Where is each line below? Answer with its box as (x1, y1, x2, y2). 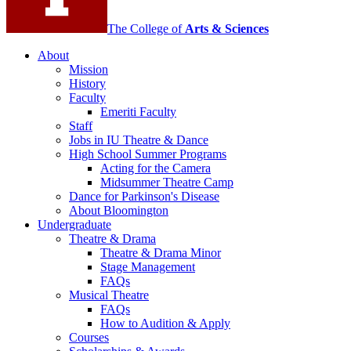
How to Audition (100, 317, 187, 331)
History (69, 77, 106, 91)
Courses (69, 331, 109, 345)
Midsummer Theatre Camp (100, 175, 233, 190)
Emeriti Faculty (100, 105, 176, 119)
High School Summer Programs (69, 147, 226, 161)
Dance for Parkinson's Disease (69, 190, 219, 204)
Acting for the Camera (100, 161, 211, 175)
